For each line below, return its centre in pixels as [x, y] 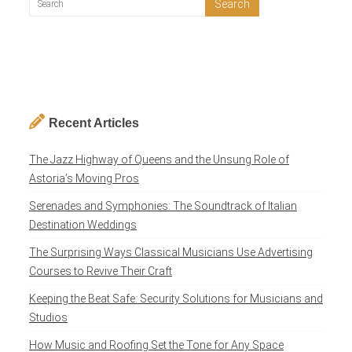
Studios [48, 318]
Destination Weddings [82, 225]
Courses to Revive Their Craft [100, 271]
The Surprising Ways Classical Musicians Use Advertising [170, 253]
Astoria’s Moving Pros [84, 179]
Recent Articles [93, 123]
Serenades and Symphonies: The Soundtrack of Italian [163, 206]
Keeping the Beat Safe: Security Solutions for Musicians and [176, 299]
